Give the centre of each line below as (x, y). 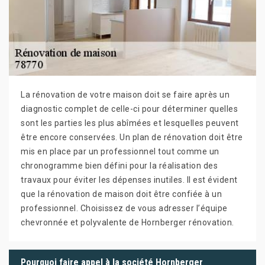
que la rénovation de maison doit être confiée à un (121, 194)
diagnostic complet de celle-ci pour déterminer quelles (129, 109)
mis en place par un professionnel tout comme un (120, 151)
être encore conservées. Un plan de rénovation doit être (132, 137)
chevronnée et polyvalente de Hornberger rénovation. (127, 222)
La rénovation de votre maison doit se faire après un (125, 94)
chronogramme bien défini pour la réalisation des (119, 165)
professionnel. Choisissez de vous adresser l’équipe (124, 208)
